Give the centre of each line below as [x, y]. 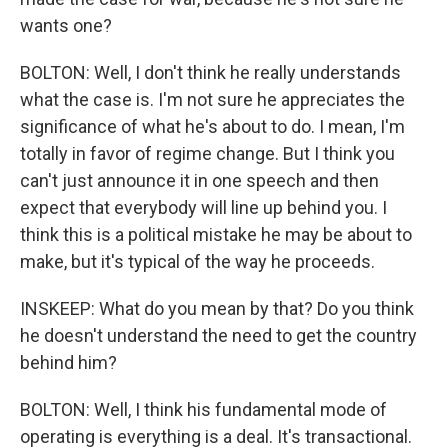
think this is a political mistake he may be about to [216, 234]
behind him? [68, 362]
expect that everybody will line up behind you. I [203, 207]
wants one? [66, 25]
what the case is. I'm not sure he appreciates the [212, 99]
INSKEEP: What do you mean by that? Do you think [217, 308]
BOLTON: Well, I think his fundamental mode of [203, 409]
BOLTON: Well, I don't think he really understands [210, 72]
